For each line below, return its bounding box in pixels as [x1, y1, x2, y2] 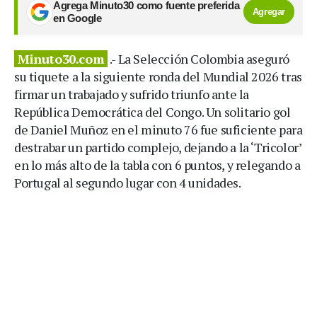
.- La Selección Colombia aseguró [108, 50, 290, 67]
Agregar [252, 6, 285, 18]
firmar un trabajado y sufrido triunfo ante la [14, 85, 250, 103]
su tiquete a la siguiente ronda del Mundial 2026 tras [14, 67, 302, 85]
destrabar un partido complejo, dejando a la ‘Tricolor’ [14, 138, 301, 156]
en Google [53, 12, 102, 24]
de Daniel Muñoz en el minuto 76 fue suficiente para [14, 120, 303, 138]
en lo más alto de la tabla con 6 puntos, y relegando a [14, 156, 301, 173]
